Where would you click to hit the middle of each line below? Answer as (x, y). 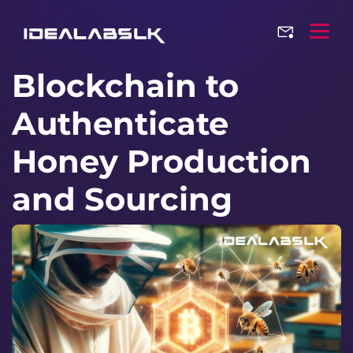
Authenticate (120, 123)
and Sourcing (122, 199)
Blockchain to (125, 85)
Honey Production (162, 161)
